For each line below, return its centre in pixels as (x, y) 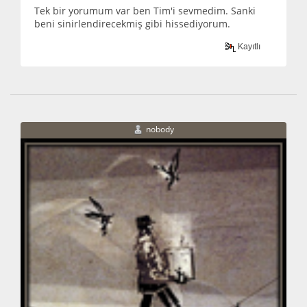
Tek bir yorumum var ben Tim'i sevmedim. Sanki (145, 11)
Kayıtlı (248, 46)
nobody (160, 130)
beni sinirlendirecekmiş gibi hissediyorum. (132, 24)
